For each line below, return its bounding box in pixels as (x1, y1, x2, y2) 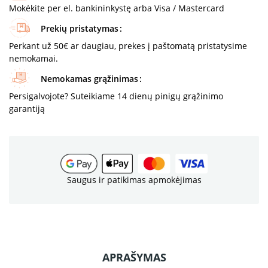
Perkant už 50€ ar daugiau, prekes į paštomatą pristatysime (9, 39, 247, 51)
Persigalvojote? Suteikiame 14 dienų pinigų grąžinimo (9, 90, 223, 102)
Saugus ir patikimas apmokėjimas (66, 173, 202, 185)
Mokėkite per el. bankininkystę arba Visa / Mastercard (9, 2, 224, 14)
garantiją (9, 102, 45, 114)
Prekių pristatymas (41, 22, 118, 34)
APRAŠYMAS (102, 249, 166, 264)
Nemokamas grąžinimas (41, 72, 138, 84)
